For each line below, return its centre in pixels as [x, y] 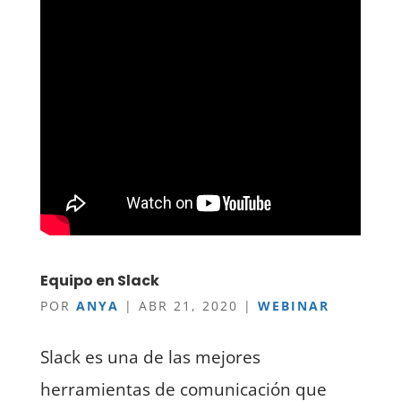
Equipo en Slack [99, 280]
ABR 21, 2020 [188, 305]
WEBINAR [293, 305]
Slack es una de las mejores [150, 357]
